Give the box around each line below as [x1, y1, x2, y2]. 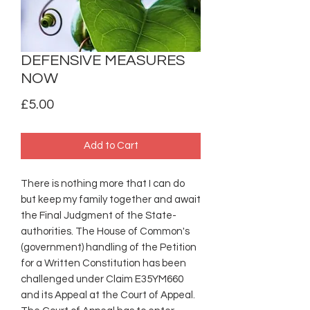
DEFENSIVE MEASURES [21, 52, 185, 69]
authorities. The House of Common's [21, 226, 190, 237]
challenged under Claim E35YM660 [21, 273, 183, 284]
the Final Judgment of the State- [21, 210, 176, 221]
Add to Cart [83, 140, 138, 151]
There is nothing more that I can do [21, 178, 185, 189]
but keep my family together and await [21, 194, 201, 205]
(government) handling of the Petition [21, 241, 197, 253]
